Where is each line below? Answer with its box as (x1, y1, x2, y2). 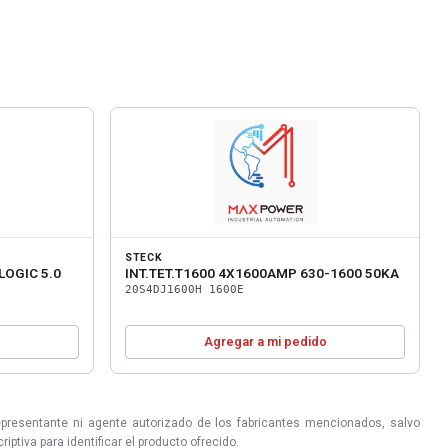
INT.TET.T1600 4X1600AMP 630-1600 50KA (125, 264, 399, 281)
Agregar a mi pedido (203, 333, 327, 349)
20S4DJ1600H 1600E (125, 282, 244, 296)
